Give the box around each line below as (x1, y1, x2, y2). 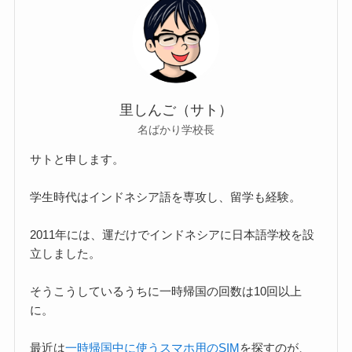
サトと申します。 (30, 152, 125, 167)
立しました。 (30, 247, 101, 261)
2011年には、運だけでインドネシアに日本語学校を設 (30, 228, 315, 242)
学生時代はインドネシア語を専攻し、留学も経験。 (30, 190, 302, 204)
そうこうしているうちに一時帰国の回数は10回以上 (30, 284, 302, 299)
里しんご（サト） (119, 101, 233, 118)
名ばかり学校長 (137, 123, 214, 136)
